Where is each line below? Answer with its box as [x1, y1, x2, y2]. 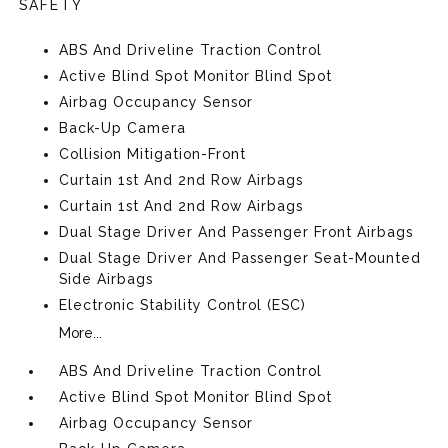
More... [59, 324, 103, 341]
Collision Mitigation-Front [59, 145, 247, 162]
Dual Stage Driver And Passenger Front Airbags [59, 223, 414, 240]
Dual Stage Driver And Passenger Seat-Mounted [59, 249, 422, 266]
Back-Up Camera [59, 119, 187, 136]
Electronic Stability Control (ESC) [59, 296, 307, 313]
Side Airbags [59, 270, 154, 287]
